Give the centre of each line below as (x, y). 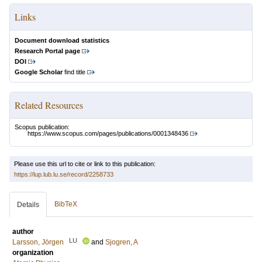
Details (28, 205)
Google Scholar (39, 72)
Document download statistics (62, 40)
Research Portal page (47, 51)
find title (74, 72)
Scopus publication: (42, 127)
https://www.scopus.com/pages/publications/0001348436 (108, 134)
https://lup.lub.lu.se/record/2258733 (64, 175)
